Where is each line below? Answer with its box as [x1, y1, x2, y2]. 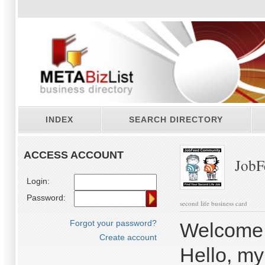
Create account [99, 232, 157, 242]
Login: [27, 176, 50, 186]
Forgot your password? [70, 218, 157, 228]
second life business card [180, 199, 247, 208]
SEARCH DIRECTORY [129, 115, 223, 124]
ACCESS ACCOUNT [24, 149, 124, 161]
